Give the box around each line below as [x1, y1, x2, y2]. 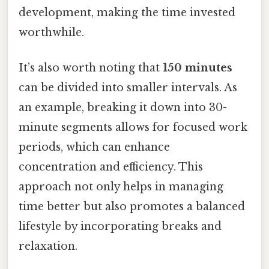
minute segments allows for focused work [19, 121, 247, 134]
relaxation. [19, 240, 77, 253]
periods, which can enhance [19, 141, 170, 154]
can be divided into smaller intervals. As [19, 81, 237, 95]
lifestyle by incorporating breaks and [19, 220, 222, 234]
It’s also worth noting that [19, 61, 163, 75]
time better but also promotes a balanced [19, 200, 245, 214]
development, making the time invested [19, 5, 235, 19]
